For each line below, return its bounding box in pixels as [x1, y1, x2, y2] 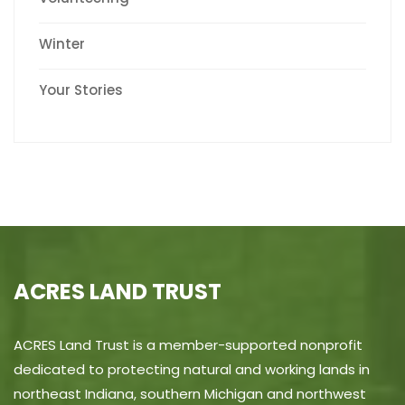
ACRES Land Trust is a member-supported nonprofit [14, 335, 363, 354]
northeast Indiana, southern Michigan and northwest [14, 384, 366, 403]
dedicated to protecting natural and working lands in [14, 360, 370, 379]
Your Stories [39, 80, 123, 99]
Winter [39, 34, 85, 53]
